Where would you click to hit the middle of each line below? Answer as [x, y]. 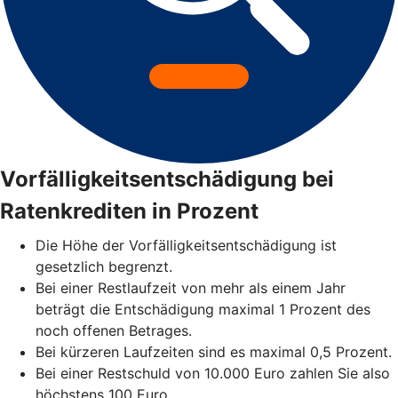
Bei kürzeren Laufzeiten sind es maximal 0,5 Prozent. [216, 351]
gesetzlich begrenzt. [104, 266]
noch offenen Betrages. [116, 330]
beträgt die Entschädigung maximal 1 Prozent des [203, 309]
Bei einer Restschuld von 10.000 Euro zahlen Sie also [213, 373]
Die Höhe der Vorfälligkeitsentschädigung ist [186, 245]
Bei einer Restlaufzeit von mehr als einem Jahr [191, 287]
